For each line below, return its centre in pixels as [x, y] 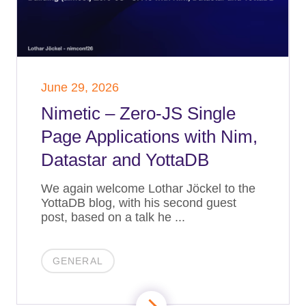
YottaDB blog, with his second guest [139, 203]
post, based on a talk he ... [113, 217]
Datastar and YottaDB [125, 160]
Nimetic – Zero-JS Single [138, 113]
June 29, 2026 [80, 87]
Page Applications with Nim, [149, 137]
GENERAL [78, 261]
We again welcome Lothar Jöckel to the [148, 189]
